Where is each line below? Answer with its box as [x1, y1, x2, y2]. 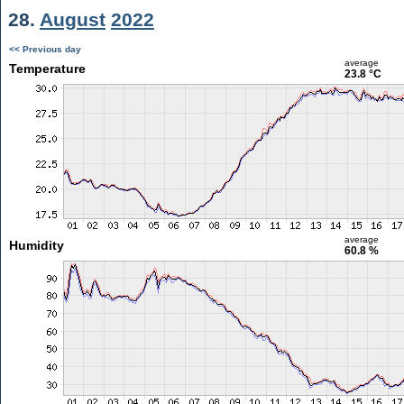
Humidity [8, 238, 64, 252]
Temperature [8, 61, 86, 76]
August [40, 9, 106, 30]
